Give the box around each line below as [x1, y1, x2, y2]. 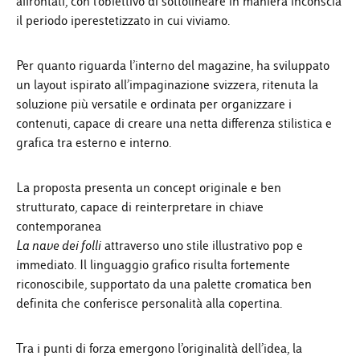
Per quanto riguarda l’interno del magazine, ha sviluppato [16, 56, 329, 74]
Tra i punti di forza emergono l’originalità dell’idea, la [16, 339, 302, 357]
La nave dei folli [16, 236, 101, 254]
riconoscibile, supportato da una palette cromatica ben [16, 275, 312, 292]
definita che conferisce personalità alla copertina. [16, 294, 282, 312]
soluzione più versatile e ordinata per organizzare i [16, 95, 292, 112]
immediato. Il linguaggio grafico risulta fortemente [16, 256, 290, 273]
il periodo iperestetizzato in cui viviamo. [16, 11, 230, 29]
